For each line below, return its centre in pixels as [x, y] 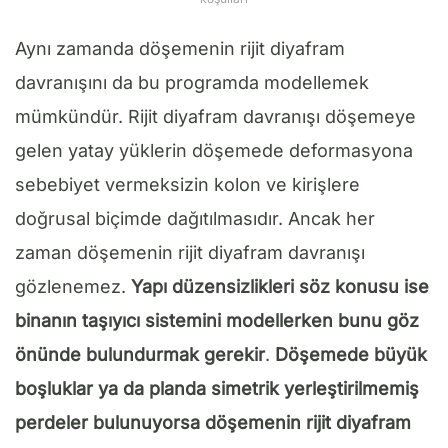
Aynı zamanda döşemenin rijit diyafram [180, 48]
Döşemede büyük [351, 354]
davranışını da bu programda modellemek [192, 82]
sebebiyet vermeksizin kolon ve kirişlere [187, 184]
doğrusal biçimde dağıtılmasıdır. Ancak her [195, 218]
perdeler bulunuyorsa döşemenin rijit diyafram [213, 422]
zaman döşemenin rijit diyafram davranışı [190, 252]
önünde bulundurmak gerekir [140, 354]
